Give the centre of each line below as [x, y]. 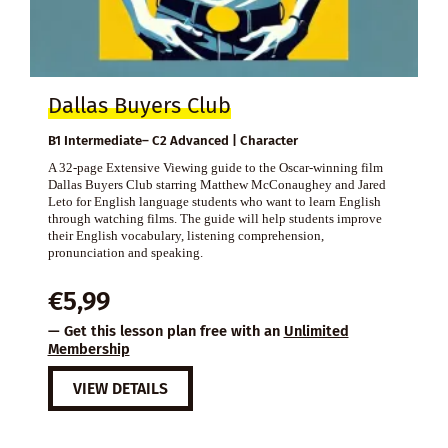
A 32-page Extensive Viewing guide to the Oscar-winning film [215, 168]
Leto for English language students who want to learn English [214, 202]
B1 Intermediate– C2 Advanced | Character [172, 141]
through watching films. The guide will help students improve [214, 219]
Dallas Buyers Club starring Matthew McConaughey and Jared [216, 185]
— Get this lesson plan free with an [165, 331]
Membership [88, 349]
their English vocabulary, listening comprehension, [185, 236]
